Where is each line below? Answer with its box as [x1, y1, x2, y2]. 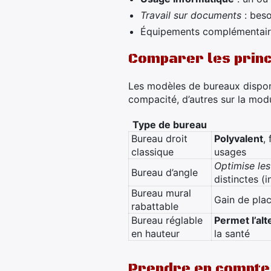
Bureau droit [131, 132, 188, 145]
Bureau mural [131, 187, 191, 199]
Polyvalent [214, 132, 263, 145]
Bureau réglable [131, 214, 203, 226]
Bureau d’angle [131, 166, 198, 178]
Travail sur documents [140, 9, 241, 21]
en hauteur [131, 227, 180, 240]
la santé [214, 227, 250, 240]
